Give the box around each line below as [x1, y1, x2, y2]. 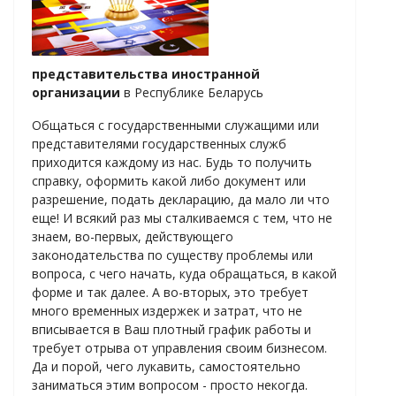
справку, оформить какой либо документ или [32, 171, 306, 189]
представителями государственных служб [32, 134, 286, 152]
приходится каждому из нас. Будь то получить [32, 153, 312, 171]
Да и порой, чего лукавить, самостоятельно [32, 357, 301, 375]
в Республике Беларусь [124, 83, 263, 101]
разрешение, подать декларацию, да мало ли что [32, 190, 330, 208]
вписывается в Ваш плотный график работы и [32, 320, 311, 338]
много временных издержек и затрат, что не [32, 301, 302, 319]
